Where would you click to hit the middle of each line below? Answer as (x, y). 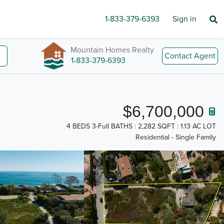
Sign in (184, 19)
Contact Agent (190, 56)
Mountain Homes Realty (112, 50)
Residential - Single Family (176, 137)
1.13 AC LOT (198, 126)
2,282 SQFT (156, 126)
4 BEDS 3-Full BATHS (99, 126)
